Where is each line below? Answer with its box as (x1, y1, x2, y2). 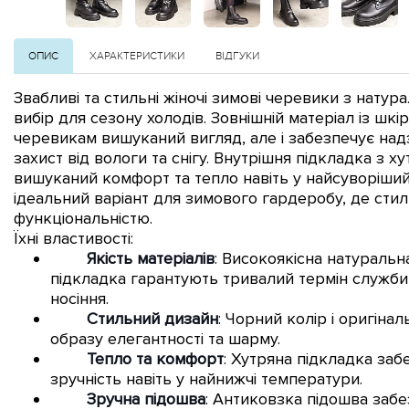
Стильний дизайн (87, 308, 218, 329)
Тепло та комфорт (87, 348, 224, 369)
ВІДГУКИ (215, 48, 259, 62)
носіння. (50, 288, 109, 309)
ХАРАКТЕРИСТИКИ (89, 48, 184, 62)
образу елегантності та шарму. (50, 328, 280, 349)
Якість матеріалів (87, 247, 215, 268)
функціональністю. (14, 207, 152, 228)
